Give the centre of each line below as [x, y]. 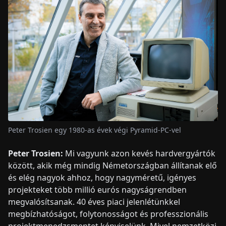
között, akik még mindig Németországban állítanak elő [112, 165]
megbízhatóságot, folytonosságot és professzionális [108, 214]
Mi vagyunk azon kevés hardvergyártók [140, 153]
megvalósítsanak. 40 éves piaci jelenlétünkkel [94, 202]
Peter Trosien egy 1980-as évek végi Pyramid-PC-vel [95, 130]
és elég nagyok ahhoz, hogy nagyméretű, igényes [102, 177]
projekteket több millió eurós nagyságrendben [97, 189]
